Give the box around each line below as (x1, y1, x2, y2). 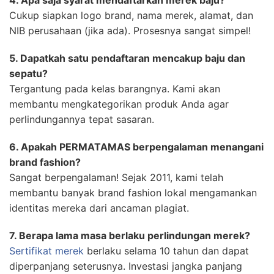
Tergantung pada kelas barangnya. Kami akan (9, 83, 220, 95)
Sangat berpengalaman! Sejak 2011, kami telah (9, 171, 223, 184)
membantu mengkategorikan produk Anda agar (9, 98, 229, 111)
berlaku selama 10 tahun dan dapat (84, 245, 249, 257)
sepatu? (9, 67, 48, 80)
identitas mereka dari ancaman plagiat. (9, 202, 189, 215)
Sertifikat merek (9, 245, 84, 257)
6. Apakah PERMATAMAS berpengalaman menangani (9, 141, 264, 154)
